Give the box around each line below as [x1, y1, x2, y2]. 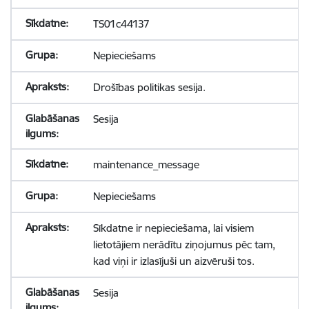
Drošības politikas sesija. [92, 81, 206, 94]
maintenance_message [92, 158, 199, 171]
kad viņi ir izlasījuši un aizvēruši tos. [92, 255, 255, 268]
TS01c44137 [92, 17, 150, 30]
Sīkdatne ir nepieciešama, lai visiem [92, 221, 254, 235]
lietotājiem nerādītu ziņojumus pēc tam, [92, 238, 275, 251]
